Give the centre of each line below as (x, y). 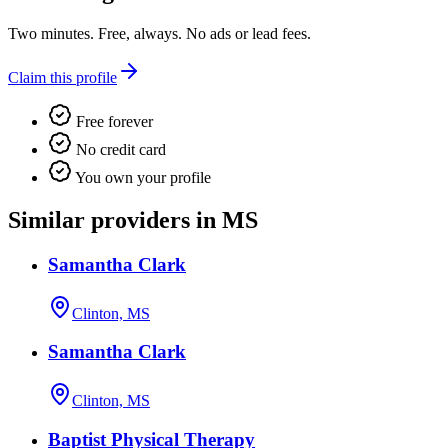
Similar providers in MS (133, 220)
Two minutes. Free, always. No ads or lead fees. (159, 34)
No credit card (119, 150)
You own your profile (141, 178)
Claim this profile (62, 78)
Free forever (112, 122)
